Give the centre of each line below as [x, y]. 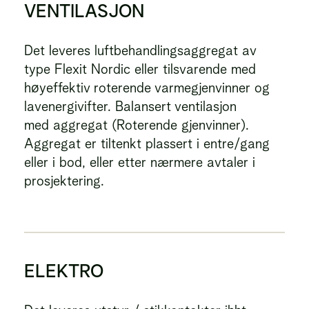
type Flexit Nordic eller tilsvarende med [140, 69]
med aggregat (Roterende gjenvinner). [137, 125]
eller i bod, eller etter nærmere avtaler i [140, 162]
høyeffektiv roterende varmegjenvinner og [147, 88]
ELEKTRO [64, 271]
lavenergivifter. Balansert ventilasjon [130, 106]
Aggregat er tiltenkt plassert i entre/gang [147, 143]
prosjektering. [64, 181]
